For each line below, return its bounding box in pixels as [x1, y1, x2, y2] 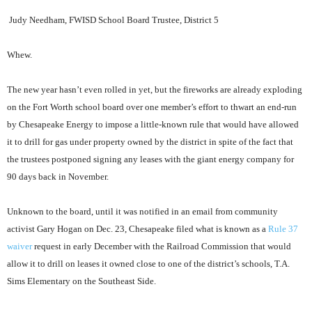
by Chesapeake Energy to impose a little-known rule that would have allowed [7, 119, 299, 130]
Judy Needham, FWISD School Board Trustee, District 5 [9, 15, 219, 25]
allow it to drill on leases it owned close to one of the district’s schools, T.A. [7, 258, 290, 269]
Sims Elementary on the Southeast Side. [7, 276, 156, 286]
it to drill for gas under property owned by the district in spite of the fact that [7, 136, 293, 147]
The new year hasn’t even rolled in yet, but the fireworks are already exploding [7, 84, 302, 95]
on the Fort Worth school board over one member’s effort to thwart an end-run [7, 102, 297, 112]
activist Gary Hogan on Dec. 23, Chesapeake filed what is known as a [7, 224, 268, 234]
